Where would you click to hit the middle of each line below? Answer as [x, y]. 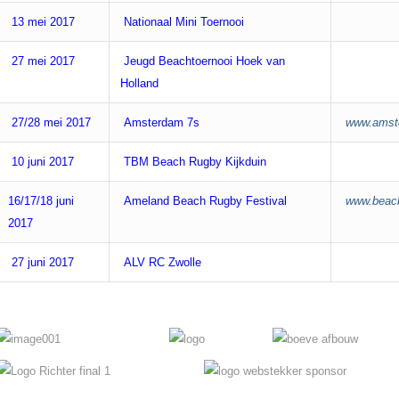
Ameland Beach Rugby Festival [204, 200]
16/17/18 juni [41, 200]
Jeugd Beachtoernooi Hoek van [203, 61]
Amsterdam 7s [160, 122]
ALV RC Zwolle [161, 262]
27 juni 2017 [41, 262]
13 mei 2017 [41, 21]
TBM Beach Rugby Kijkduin [193, 161]
